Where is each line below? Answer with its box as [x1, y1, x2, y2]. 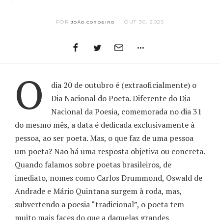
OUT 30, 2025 [124, 19, 165, 26]
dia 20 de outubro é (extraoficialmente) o [51, 80, 196, 91]
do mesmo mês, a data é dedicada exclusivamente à [15, 119, 194, 131]
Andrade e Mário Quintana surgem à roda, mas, [15, 186, 182, 197]
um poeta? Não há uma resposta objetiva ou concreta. [15, 146, 205, 157]
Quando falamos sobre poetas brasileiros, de [15, 159, 171, 170]
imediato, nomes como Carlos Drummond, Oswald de [15, 172, 202, 184]
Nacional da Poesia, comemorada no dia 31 [51, 106, 202, 117]
